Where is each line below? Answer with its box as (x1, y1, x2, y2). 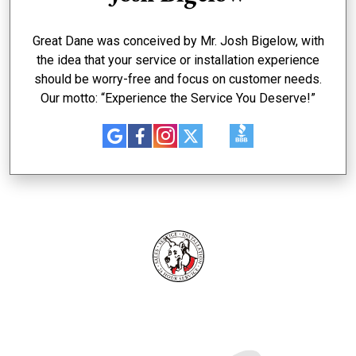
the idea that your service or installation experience (37, 52, 319, 68)
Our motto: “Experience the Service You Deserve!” (41, 91, 315, 106)
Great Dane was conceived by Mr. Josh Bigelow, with (32, 33, 324, 48)
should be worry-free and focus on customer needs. (34, 72, 322, 87)
